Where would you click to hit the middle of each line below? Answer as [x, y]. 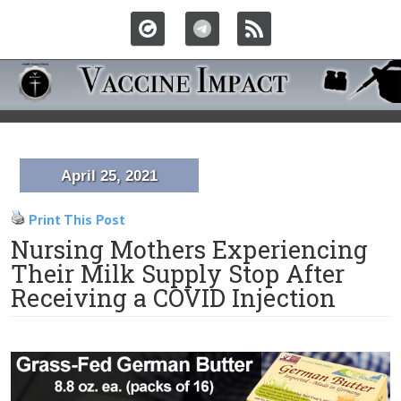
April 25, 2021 [109, 176]
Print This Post [77, 219]
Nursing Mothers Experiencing [189, 249]
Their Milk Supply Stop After [178, 273]
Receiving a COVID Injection [173, 298]
